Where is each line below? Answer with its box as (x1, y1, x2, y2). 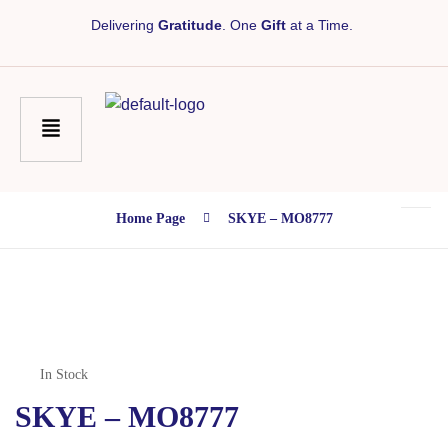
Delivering (91, 17, 158, 33)
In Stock (40, 367, 88, 382)
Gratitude (158, 17, 222, 33)
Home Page (115, 211, 185, 227)
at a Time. (286, 17, 357, 33)
